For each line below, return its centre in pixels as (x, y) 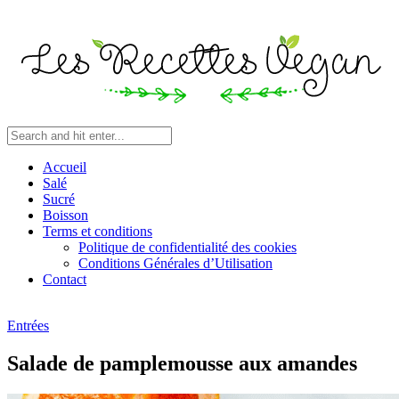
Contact (65, 279)
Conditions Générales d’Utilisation (175, 263)
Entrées (28, 325)
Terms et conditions (98, 231)
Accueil (65, 167)
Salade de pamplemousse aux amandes (182, 363)
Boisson (65, 215)
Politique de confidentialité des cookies (187, 247)
